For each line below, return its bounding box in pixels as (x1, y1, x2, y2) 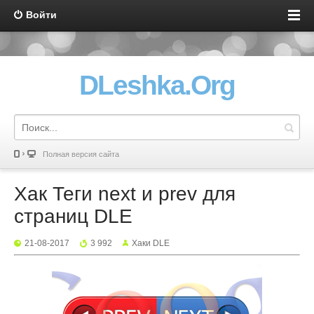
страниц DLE (14, 205, 132, 227)
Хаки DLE (132, 238, 170, 248)
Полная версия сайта (43, 150, 119, 158)
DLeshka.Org (78, 70, 235, 100)
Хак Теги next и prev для (14, 183, 235, 205)
